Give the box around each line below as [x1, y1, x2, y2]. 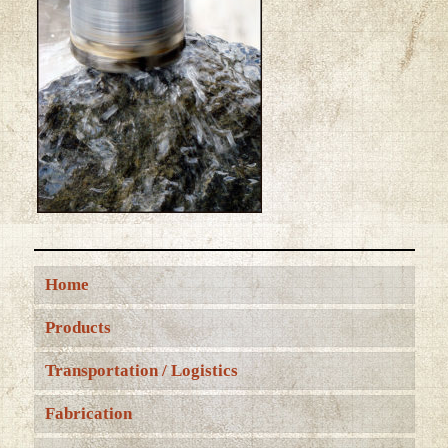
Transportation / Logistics [44, 361, 238, 380]
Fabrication [44, 404, 132, 423]
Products [44, 318, 111, 337]
